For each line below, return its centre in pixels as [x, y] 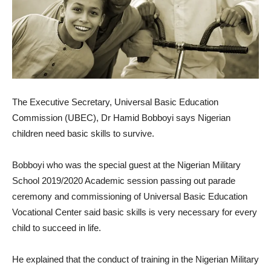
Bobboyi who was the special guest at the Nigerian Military [126, 165]
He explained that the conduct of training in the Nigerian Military [135, 260]
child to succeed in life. [57, 228]
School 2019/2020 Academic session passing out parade [124, 181]
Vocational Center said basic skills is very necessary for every [135, 212]
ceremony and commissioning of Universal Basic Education [130, 197]
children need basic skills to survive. [83, 134]
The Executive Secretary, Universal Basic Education [115, 102]
